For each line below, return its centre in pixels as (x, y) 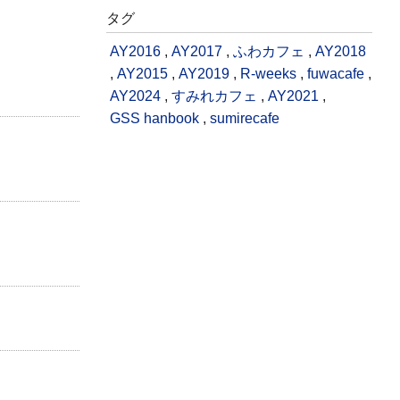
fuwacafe (336, 74)
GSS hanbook (154, 119)
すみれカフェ (214, 96)
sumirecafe (245, 119)
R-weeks (268, 74)
